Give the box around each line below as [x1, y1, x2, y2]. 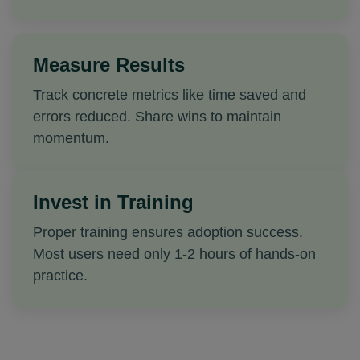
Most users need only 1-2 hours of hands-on [33, 246, 316, 262]
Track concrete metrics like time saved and [33, 87, 306, 103]
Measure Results [33, 54, 185, 76]
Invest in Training [33, 191, 194, 213]
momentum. [33, 130, 109, 146]
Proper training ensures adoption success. [33, 224, 303, 240]
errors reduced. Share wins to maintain [33, 108, 281, 125]
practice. [33, 268, 88, 284]
